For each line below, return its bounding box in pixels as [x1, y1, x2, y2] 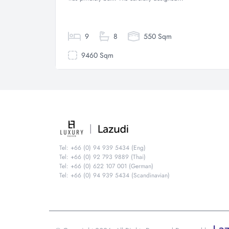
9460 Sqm [79, 50, 113, 60]
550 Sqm [141, 31, 172, 41]
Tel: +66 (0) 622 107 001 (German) [59, 162, 153, 171]
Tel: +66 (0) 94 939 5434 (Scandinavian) [59, 171, 170, 180]
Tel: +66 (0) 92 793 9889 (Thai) [59, 152, 146, 162]
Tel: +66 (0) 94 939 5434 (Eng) [59, 143, 146, 152]
